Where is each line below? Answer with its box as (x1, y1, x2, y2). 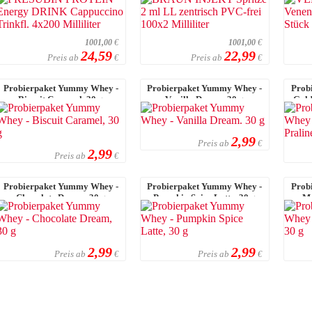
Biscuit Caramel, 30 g (18, 93, 104, 104)
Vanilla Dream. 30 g (165, 93, 244, 104)
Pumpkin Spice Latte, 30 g (153, 192, 256, 203)
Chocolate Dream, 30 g (15, 192, 106, 203)
